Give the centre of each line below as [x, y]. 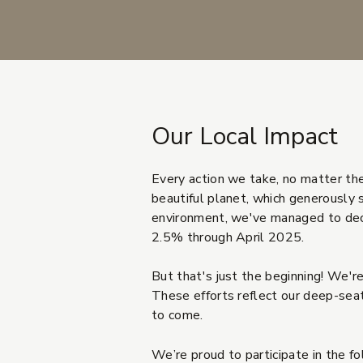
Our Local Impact [245, 137]
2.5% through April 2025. [228, 238]
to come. [177, 316]
